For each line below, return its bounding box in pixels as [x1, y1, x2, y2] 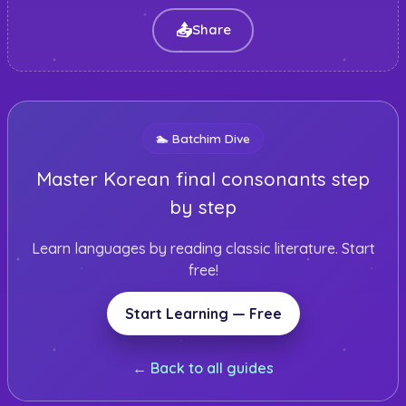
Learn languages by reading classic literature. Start [31, 238, 375, 257]
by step [169, 194, 237, 218]
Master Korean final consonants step [36, 166, 370, 190]
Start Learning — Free [124, 304, 282, 323]
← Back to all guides [132, 358, 274, 377]
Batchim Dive [172, 130, 250, 146]
